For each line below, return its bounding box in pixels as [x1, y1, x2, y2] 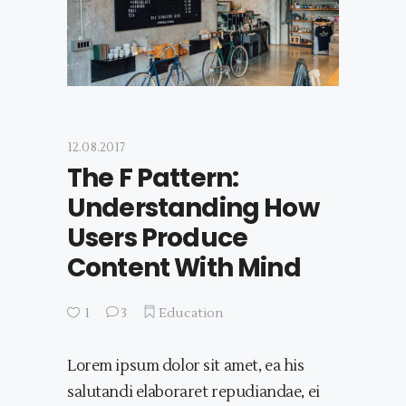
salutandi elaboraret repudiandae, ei [67, 382, 320, 403]
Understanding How [67, 190, 319, 227]
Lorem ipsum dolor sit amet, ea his [67, 356, 304, 377]
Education [159, 305, 224, 323]
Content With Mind [67, 250, 301, 286]
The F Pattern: [67, 160, 239, 197]
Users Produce [67, 220, 248, 256]
